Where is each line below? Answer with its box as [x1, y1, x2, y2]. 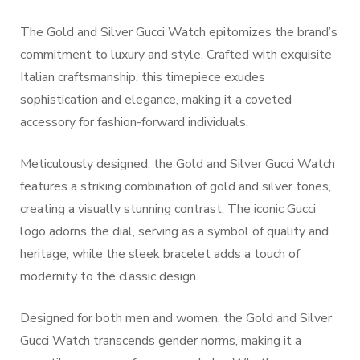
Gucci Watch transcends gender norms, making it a [20, 332, 301, 350]
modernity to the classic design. [20, 268, 198, 285]
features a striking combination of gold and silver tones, [20, 178, 331, 195]
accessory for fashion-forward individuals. [20, 113, 248, 131]
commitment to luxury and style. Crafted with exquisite [20, 46, 332, 63]
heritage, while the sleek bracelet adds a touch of [20, 245, 300, 263]
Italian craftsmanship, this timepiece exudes [20, 68, 265, 86]
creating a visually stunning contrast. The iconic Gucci [20, 200, 316, 218]
